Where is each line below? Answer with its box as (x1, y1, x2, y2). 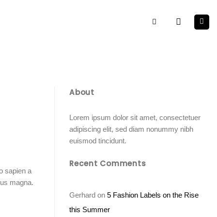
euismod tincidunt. (69, 136, 126, 145)
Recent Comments (69, 158, 146, 169)
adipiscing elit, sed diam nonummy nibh (69, 124, 193, 133)
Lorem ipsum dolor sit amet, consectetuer (69, 113, 201, 122)
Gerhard (69, 190, 95, 199)
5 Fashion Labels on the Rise (107, 190, 199, 199)
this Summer (69, 205, 110, 214)
